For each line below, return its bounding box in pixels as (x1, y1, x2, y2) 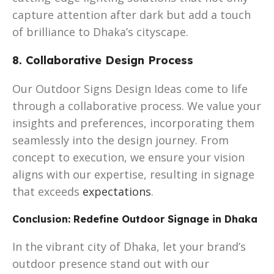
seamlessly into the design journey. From (12, 132, 229, 147)
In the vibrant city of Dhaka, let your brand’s (12, 239, 246, 254)
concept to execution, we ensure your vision (12, 149, 245, 165)
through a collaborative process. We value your (12, 98, 261, 113)
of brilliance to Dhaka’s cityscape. (12, 24, 188, 39)
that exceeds (12, 183, 83, 199)
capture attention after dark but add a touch (12, 7, 251, 22)
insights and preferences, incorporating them (12, 115, 254, 130)
